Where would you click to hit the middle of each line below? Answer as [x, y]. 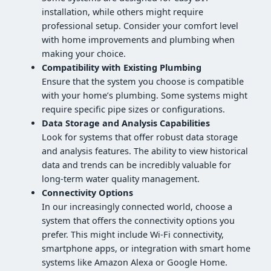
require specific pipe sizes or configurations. [134, 109]
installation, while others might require [123, 11]
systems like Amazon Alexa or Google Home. [135, 262]
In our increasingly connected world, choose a [137, 206]
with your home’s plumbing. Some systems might [145, 95]
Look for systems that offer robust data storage [140, 137]
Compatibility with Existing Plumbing [122, 67]
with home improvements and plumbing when [139, 39]
